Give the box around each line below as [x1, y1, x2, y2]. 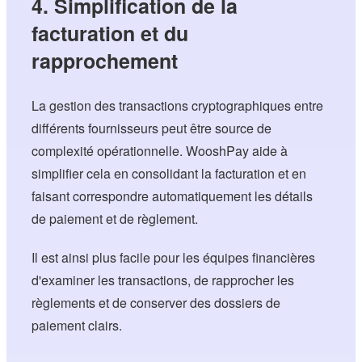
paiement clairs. [32, 315, 123, 335]
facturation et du [32, 18, 189, 48]
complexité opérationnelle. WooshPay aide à [32, 141, 288, 160]
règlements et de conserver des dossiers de [32, 293, 281, 312]
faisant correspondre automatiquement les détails [32, 186, 314, 205]
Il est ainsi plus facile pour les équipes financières [32, 247, 316, 267]
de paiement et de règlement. [32, 208, 199, 228]
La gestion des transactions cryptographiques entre [32, 95, 324, 115]
